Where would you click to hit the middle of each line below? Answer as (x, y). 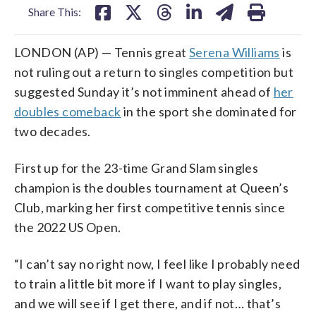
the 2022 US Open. (68, 227)
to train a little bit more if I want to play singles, (148, 283)
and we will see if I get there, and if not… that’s (147, 303)
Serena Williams (234, 52)
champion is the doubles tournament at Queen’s (151, 187)
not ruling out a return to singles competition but (154, 72)
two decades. (53, 131)
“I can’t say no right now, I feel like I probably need (157, 263)
